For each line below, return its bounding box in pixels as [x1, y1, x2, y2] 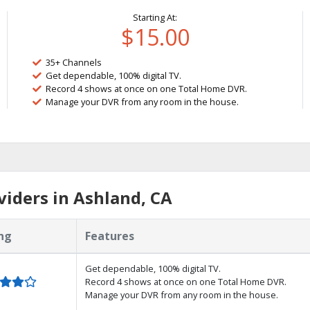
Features [85, 228, 134, 244]
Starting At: [133, 11, 177, 24]
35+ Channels [46, 56, 102, 69]
